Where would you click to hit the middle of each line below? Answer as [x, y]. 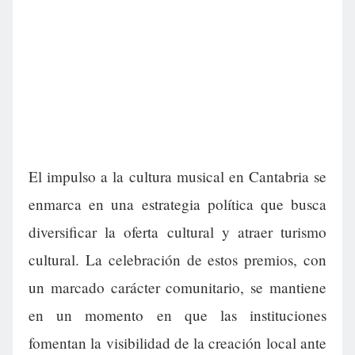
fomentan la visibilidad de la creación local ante [177, 343]
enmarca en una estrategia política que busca [177, 204]
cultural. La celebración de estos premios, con [177, 260]
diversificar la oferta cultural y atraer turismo [177, 232]
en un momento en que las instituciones [177, 315]
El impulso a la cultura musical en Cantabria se [177, 177]
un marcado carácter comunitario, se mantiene [177, 288]
